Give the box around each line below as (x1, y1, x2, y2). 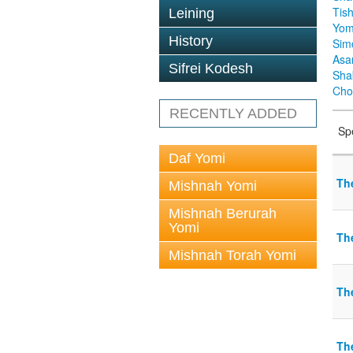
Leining (169, 6, 214, 21)
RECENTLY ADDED (169, 106, 297, 121)
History (169, 33, 213, 49)
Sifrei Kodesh (169, 61, 253, 76)
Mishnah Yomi (169, 178, 257, 194)
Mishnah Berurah (169, 206, 277, 221)
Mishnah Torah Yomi (169, 247, 296, 263)
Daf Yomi (169, 150, 225, 166)
